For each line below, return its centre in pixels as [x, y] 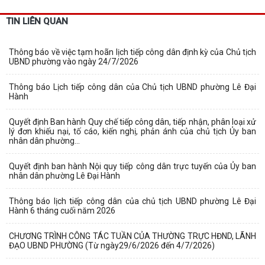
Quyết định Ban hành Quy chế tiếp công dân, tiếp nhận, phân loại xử [132, 122]
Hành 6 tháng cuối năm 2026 [62, 210]
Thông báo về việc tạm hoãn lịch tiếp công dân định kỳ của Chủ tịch [132, 52]
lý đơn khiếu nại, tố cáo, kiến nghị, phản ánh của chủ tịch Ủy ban [132, 131]
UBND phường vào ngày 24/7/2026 [74, 61]
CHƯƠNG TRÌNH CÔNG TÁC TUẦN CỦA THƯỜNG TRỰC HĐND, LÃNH [132, 236]
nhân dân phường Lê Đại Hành [64, 175]
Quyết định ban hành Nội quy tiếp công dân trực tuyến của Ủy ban [132, 166]
